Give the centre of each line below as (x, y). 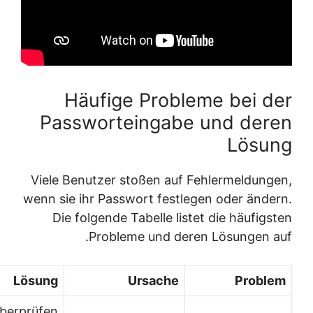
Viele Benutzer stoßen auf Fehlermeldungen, (177, 180)
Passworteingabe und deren (182, 123)
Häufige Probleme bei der (194, 100)
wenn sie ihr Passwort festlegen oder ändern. (174, 199)
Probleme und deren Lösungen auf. (206, 236)
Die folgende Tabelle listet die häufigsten (188, 218)
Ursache (169, 281)
